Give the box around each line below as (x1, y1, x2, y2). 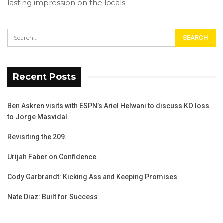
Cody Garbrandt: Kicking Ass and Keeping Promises (7, 173, 177, 181)
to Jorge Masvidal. (7, 113, 69, 121)
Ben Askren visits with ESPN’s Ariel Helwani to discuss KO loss (7, 102, 209, 110)
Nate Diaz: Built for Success (7, 193, 98, 201)
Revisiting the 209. (7, 133, 67, 141)
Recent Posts (13, 71, 76, 83)
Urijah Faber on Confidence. (7, 153, 98, 161)
